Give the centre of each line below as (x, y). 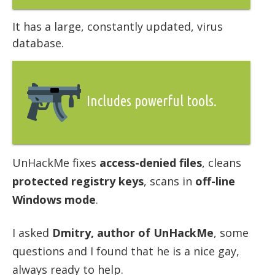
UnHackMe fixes (56, 163)
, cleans (222, 163)
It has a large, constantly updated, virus (118, 27)
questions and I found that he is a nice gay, (126, 251)
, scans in (169, 181)
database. (38, 43)
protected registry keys (78, 181)
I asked (32, 233)
